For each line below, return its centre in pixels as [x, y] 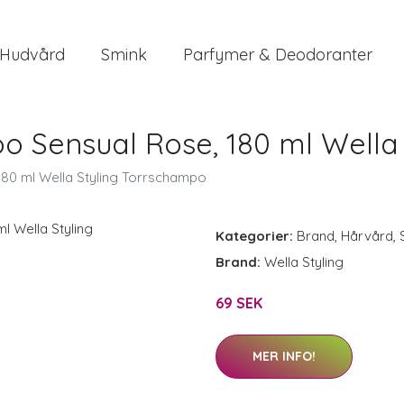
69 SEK [239, 303]
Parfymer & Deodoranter [278, 54]
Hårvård [367, 236]
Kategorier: [254, 236]
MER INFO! [284, 356]
